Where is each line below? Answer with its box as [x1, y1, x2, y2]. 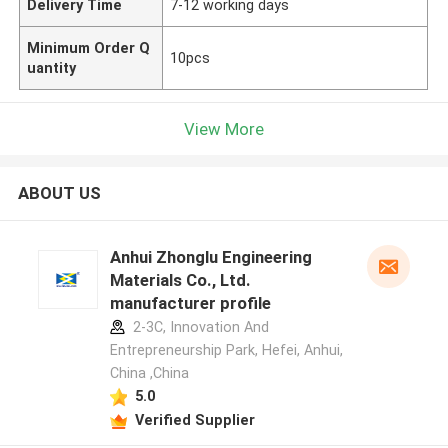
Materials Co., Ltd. [109, 270, 251, 291]
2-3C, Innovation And [128, 319, 269, 336]
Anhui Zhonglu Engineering [109, 247, 312, 268]
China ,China [109, 365, 189, 382]
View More [184, 118, 264, 139]
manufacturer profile [109, 293, 271, 314]
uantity [27, 59, 77, 76]
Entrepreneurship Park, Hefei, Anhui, [109, 342, 343, 359]
